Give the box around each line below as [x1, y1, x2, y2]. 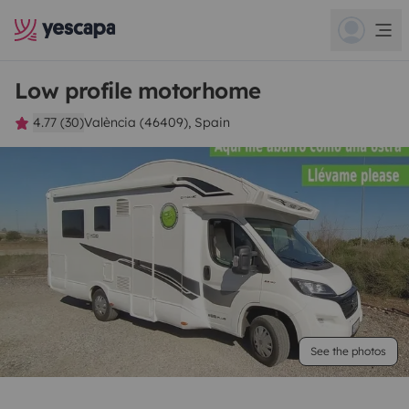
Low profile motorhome [15, 77, 261, 104]
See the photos [310, 344, 386, 358]
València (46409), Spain [84, 114, 230, 131]
